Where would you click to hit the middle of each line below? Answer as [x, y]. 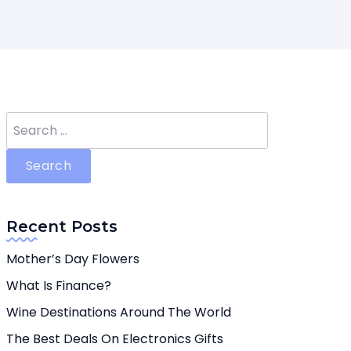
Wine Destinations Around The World [119, 312]
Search [27, 120]
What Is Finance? [59, 286]
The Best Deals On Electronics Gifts [115, 339]
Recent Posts [62, 226]
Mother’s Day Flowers [73, 259]
